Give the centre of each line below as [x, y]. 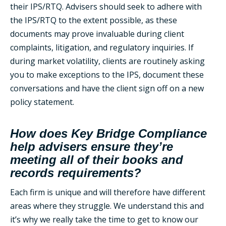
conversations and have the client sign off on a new [107, 88]
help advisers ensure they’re [92, 147]
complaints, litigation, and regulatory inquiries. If [102, 47]
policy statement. [42, 102]
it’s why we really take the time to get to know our [104, 219]
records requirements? [76, 173]
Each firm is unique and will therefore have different [108, 192]
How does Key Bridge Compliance [108, 133]
